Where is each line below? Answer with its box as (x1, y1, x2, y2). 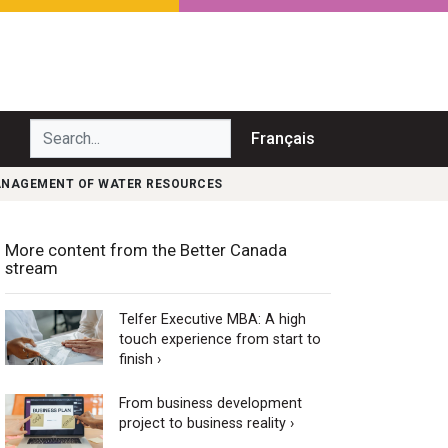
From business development (118, 394, 302, 412)
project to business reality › (118, 414, 294, 432)
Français (251, 128, 315, 148)
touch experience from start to (118, 330, 321, 348)
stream (5, 257, 58, 278)
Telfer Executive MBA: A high (118, 310, 306, 328)
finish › (118, 350, 161, 368)
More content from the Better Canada (5, 239, 287, 260)
